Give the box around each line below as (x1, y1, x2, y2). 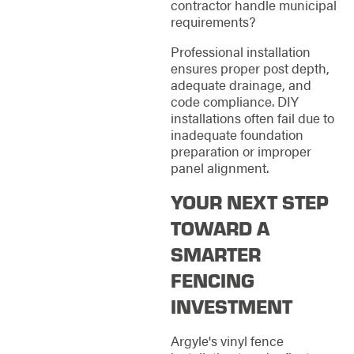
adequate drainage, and (170, 74, 311, 94)
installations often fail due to (170, 107, 334, 127)
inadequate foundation (170, 124, 303, 144)
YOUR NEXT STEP (170, 189, 329, 215)
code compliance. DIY (170, 91, 299, 111)
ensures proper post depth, (170, 58, 330, 77)
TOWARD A (170, 215, 269, 241)
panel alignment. (170, 157, 269, 177)
